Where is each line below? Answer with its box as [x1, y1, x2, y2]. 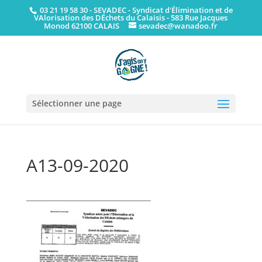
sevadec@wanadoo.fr [139, 20, 218, 31]
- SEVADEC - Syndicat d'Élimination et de [87, 4, 233, 15]
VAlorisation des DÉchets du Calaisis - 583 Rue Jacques [34, 12, 228, 23]
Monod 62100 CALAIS [44, 20, 120, 31]
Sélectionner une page [32, 97, 122, 109]
